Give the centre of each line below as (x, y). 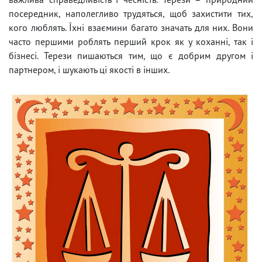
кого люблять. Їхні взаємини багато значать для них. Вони (131, 27)
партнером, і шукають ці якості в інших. (89, 69)
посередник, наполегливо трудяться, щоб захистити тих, (131, 13)
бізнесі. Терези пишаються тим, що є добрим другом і (131, 55)
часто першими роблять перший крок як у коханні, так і (131, 41)
